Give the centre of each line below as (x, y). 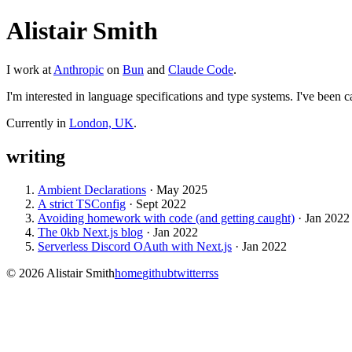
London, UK (101, 123)
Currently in (36, 123)
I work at (29, 69)
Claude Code (201, 69)
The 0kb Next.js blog (90, 232)
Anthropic (79, 69)
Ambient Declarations (92, 189)
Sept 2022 (161, 203)
